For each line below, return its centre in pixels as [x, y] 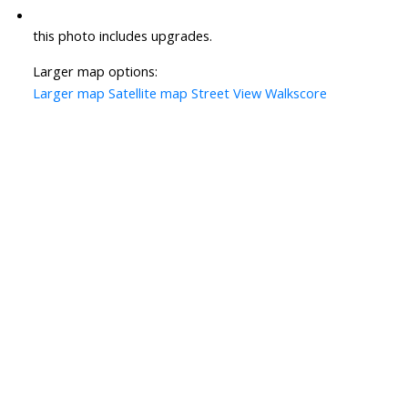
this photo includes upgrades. [122, 36]
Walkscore [296, 93]
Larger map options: [95, 71]
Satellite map [148, 93]
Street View [226, 93]
